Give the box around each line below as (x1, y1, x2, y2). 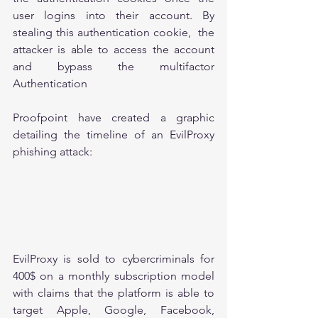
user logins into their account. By (13, 9, 214, 22)
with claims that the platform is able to (13, 285, 214, 300)
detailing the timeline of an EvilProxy (13, 128, 214, 141)
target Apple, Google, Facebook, (13, 302, 214, 317)
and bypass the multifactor (13, 60, 214, 73)
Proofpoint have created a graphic (13, 111, 214, 124)
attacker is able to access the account (13, 43, 214, 56)
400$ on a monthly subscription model (13, 268, 214, 283)
